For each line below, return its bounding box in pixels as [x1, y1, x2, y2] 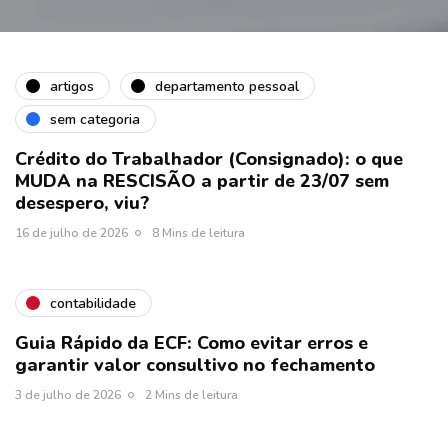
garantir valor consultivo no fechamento [15, 353, 375, 378]
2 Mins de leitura [145, 387, 238, 404]
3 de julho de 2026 [15, 387, 121, 404]
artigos [50, 76, 94, 96]
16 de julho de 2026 [15, 225, 128, 242]
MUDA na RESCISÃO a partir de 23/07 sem [15, 169, 389, 194]
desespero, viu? [15, 191, 149, 216]
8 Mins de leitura [152, 225, 245, 242]
